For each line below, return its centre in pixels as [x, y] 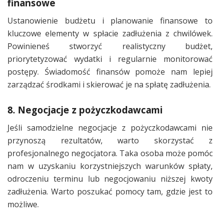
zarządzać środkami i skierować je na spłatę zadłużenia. [109, 85]
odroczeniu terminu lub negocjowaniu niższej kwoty [110, 179]
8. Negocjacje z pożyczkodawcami [85, 110]
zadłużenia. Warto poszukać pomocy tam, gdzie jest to [110, 192]
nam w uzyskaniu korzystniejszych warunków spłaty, [110, 166]
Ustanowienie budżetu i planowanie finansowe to [110, 21]
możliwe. [23, 205]
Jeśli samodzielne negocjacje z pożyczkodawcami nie [110, 128]
